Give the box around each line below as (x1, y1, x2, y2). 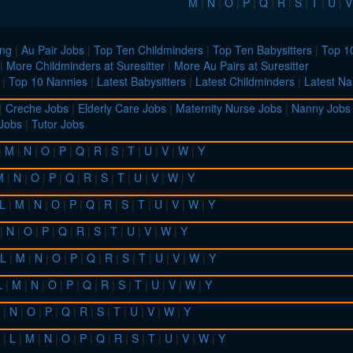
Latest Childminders (195, 73, 295, 90)
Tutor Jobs (32, 116, 84, 132)
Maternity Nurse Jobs (176, 100, 282, 117)
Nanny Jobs (292, 100, 351, 117)
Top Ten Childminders (94, 42, 203, 58)
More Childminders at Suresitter (6, 58, 165, 74)
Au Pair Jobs (21, 42, 84, 58)
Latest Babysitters (97, 73, 186, 90)
